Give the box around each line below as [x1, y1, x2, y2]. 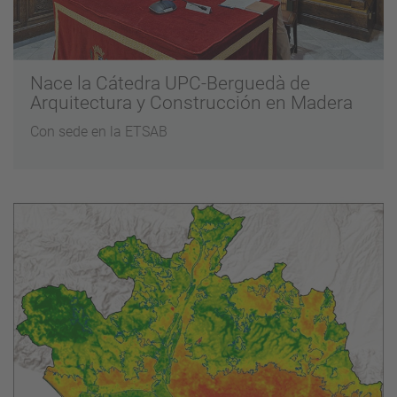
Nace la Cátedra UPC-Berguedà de [30, 73, 311, 95]
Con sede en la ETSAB [30, 123, 168, 141]
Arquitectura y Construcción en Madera [30, 92, 354, 114]
